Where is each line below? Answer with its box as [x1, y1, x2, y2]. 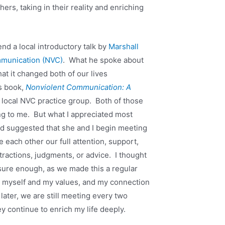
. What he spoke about [63, 55, 144, 65]
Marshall [108, 42, 139, 52]
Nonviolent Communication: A [26, 82, 132, 92]
